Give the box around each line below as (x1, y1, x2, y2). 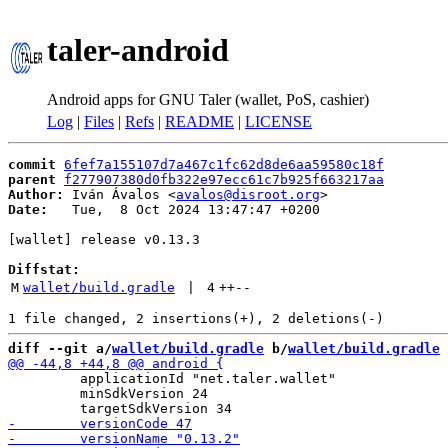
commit (8, 157, 56, 172)
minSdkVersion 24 (8, 386, 208, 401)
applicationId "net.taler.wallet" (8, 371, 336, 386)
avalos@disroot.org (176, 187, 320, 202)
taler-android (47, 32, 229, 69)
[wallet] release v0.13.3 (8, 232, 200, 247)
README (165, 113, 234, 130)
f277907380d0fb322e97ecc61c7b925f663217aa (64, 172, 384, 187)
